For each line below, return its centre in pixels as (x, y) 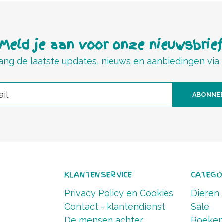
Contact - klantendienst (114, 206)
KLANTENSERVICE (98, 175)
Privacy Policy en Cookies (119, 193)
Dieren (205, 193)
